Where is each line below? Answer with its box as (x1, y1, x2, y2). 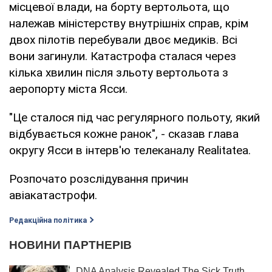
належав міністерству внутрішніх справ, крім (9, 16, 248, 30)
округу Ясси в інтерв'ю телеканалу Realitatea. (9, 143, 251, 157)
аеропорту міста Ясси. (9, 81, 127, 96)
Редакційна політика (9, 216, 87, 225)
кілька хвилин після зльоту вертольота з (9, 65, 228, 80)
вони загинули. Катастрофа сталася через (9, 49, 236, 63)
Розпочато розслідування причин (9, 171, 188, 186)
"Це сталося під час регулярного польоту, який (9, 110, 260, 124)
